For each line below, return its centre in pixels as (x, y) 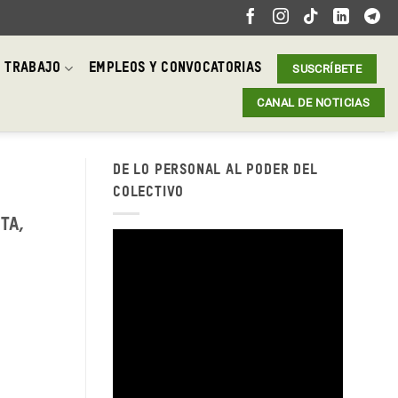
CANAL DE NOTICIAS (314, 103)
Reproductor (150, 239)
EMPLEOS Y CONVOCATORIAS (175, 68)
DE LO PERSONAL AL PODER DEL (215, 171)
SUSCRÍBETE (327, 69)
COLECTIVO (149, 193)
